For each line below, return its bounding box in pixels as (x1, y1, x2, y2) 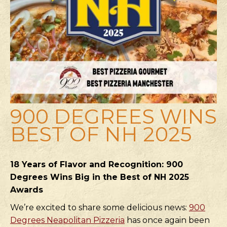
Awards (10, 185, 43, 195)
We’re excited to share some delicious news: (10, 203, 189, 212)
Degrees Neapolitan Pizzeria (10, 215, 125, 225)
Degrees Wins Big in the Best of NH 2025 (10, 172, 189, 182)
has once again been (125, 215, 210, 225)
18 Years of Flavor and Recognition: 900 (10, 160, 183, 169)
